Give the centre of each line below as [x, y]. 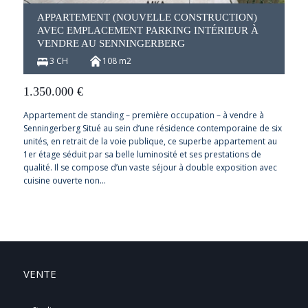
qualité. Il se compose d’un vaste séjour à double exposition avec [150, 167]
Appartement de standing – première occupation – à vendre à [143, 115]
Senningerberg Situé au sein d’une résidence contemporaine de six [152, 128]
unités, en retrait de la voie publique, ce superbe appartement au [150, 141]
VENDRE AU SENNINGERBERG [111, 43]
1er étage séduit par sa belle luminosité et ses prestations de [142, 154]
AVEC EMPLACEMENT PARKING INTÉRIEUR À [147, 30]
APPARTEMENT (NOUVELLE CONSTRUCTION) [147, 17]
